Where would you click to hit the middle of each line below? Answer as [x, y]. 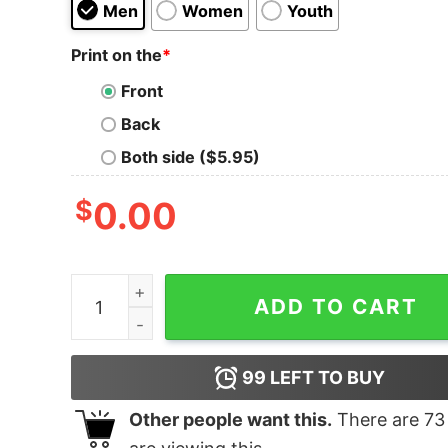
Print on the [116, 54]
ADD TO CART [336, 307]
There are [377, 420]
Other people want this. [230, 420]
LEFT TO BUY [326, 378]
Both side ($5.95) [190, 157]
